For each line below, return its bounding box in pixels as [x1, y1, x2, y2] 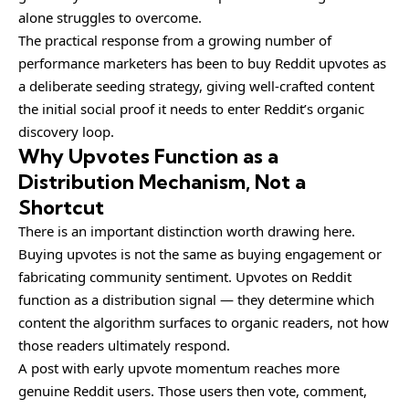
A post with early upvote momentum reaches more [18, 358, 340, 377]
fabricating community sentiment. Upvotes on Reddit [18, 267, 351, 286]
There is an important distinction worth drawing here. [18, 221, 355, 240]
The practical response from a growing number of [18, 30, 331, 49]
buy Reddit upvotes [247, 53, 369, 72]
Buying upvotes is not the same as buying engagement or [18, 244, 382, 263]
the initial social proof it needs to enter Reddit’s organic [18, 99, 364, 118]
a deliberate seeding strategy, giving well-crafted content [18, 76, 374, 95]
